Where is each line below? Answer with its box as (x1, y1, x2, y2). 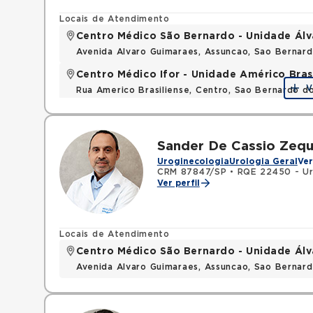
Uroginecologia (156, 157, 229, 166)
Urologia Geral (228, 157, 298, 166)
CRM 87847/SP (156, 168, 227, 176)
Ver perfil (156, 179, 200, 187)
